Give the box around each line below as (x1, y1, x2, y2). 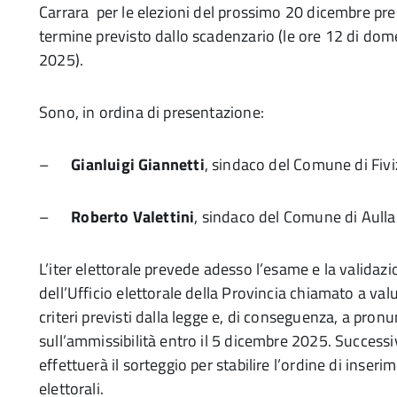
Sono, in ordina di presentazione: (39, 100, 264, 124)
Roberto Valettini (71, 205, 195, 229)
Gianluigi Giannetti (71, 152, 205, 176)
